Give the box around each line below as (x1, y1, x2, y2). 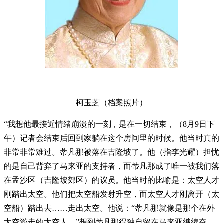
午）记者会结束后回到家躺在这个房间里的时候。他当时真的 (4, 134, 219, 143)
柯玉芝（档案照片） (76, 98, 147, 107)
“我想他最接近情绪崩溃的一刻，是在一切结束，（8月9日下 (4, 120, 215, 129)
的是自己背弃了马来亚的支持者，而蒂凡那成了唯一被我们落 (4, 162, 219, 171)
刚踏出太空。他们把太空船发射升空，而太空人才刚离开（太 (4, 190, 219, 199)
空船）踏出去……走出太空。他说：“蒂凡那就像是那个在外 (4, 204, 215, 213)
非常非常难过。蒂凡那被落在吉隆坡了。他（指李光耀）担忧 (4, 148, 219, 157)
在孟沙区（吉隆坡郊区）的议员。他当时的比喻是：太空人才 (4, 176, 219, 185)
